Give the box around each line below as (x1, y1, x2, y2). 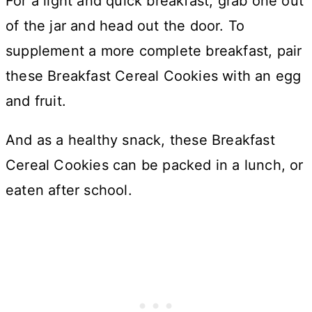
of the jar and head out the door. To (6, 17, 245, 34)
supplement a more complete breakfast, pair (6, 42, 302, 59)
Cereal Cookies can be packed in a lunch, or (6, 156, 304, 173)
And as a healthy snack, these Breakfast (6, 131, 275, 148)
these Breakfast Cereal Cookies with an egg (6, 67, 302, 84)
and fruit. (6, 92, 66, 109)
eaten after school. (6, 181, 132, 198)
